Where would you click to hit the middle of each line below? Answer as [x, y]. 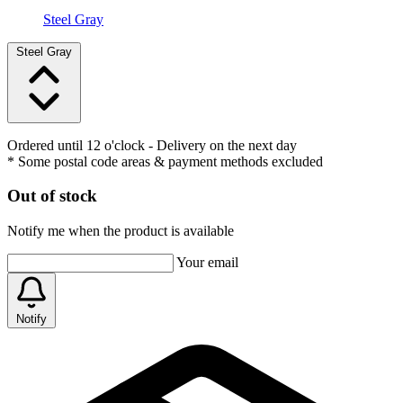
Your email [207, 263]
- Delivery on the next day [221, 145]
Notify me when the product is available [121, 231]
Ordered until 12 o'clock [76, 145]
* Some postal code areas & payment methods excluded [165, 161]
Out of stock [52, 196]
